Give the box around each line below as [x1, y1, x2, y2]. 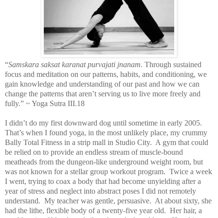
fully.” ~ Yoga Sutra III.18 [5, 99, 85, 108]
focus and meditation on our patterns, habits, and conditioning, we [5, 70, 207, 78]
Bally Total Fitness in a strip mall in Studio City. [5, 138, 152, 146]
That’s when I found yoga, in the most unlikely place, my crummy [5, 128, 207, 137]
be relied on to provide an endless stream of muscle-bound [5, 147, 183, 156]
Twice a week [169, 167, 212, 176]
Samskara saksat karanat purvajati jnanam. [8, 60, 143, 69]
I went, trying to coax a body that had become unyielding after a [5, 177, 201, 185]
